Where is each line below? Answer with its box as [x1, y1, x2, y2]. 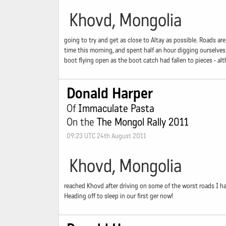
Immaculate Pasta [78, 102, 154, 115]
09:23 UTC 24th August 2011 [67, 132, 146, 140]
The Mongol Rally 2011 [97, 116, 189, 129]
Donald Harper [67, 84, 153, 102]
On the [67, 116, 97, 129]
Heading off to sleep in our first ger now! [64, 192, 173, 200]
